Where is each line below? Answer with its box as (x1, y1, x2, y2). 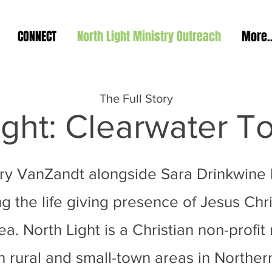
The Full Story (99, 92, 173, 105)
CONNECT (18, 27, 56, 46)
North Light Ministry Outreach (77, 27, 221, 46)
